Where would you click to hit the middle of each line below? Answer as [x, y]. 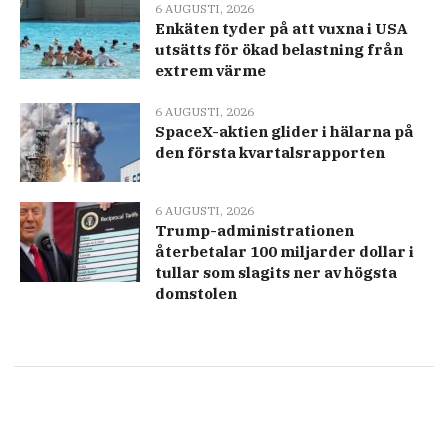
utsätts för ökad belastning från [279, 50]
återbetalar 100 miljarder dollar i [284, 252]
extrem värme [210, 71]
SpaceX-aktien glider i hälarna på [284, 132]
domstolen [196, 294]
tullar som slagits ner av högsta [276, 273]
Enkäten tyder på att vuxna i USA [281, 29]
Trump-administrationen [254, 231]
